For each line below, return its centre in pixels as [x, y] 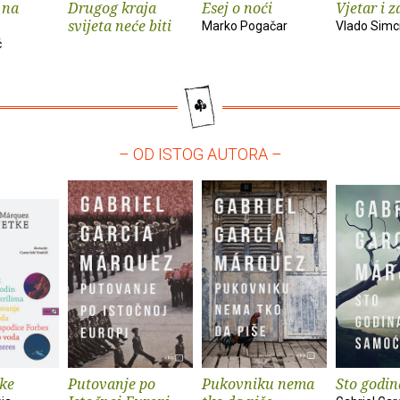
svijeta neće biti [120, 25]
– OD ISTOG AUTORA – [200, 154]
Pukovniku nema [258, 383]
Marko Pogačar [245, 25]
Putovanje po [112, 383]
